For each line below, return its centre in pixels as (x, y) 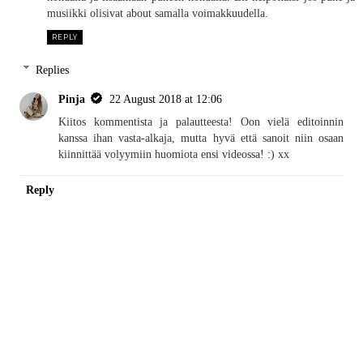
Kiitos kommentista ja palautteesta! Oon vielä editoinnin (201, 121)
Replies (53, 69)
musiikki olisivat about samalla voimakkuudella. (158, 13)
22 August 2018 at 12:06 (166, 98)
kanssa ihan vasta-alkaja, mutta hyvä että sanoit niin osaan (201, 137)
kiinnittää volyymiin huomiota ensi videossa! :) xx (174, 154)
